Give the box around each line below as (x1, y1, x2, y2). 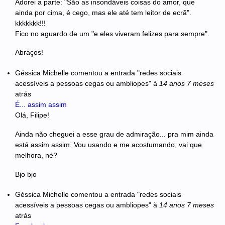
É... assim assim (15, 100, 67, 108)
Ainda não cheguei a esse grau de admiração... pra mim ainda (15, 130, 213, 138)
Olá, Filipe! (15, 110, 49, 119)
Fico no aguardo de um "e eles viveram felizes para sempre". (15, 29, 209, 38)
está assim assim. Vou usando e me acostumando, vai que (15, 140, 202, 149)
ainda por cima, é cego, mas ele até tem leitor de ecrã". (15, 8, 191, 17)
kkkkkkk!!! (15, 19, 46, 27)
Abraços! (15, 48, 43, 57)
